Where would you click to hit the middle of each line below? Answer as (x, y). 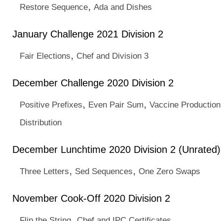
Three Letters (44, 171)
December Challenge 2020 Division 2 (93, 83)
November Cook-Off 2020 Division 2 (91, 198)
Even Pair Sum (116, 105)
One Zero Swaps (169, 171)
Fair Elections (45, 56)
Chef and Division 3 (112, 56)
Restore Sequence (54, 7)
